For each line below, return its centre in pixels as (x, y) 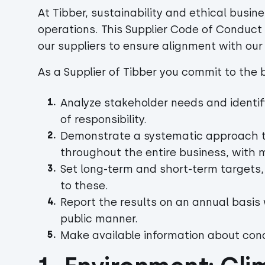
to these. (86, 186)
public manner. (101, 219)
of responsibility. (112, 119)
